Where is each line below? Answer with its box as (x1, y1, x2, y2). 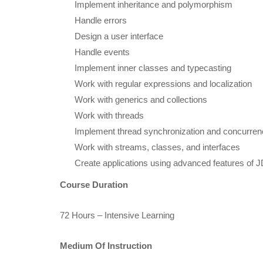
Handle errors (75, 15, 127, 25)
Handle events (75, 46, 130, 57)
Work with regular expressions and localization (75, 78, 252, 89)
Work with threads (75, 110, 144, 120)
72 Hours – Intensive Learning (60, 210, 174, 220)
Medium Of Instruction (60, 240, 152, 251)
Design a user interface (75, 31, 163, 41)
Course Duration (60, 179, 128, 190)
